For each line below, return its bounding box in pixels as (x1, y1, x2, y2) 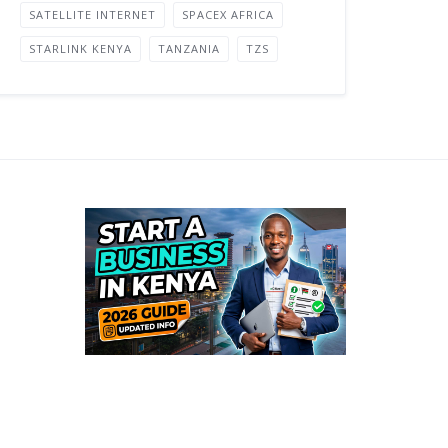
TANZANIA (158, 41, 221, 56)
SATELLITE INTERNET (29, 7, 157, 22)
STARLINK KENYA (29, 41, 133, 56)
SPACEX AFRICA (182, 7, 275, 22)
